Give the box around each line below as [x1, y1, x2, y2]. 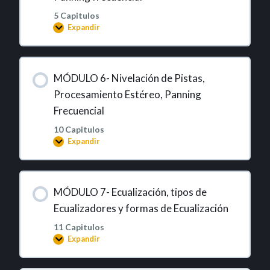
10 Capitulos [53, 124, 104, 134]
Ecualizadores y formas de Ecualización [53, 201, 228, 215]
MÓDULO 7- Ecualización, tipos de [53, 185, 207, 198]
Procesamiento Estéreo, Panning [53, 87, 201, 101]
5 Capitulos [53, 10, 99, 20]
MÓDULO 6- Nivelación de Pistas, [53, 71, 205, 84]
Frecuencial [53, 104, 104, 117]
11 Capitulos [53, 221, 104, 232]
